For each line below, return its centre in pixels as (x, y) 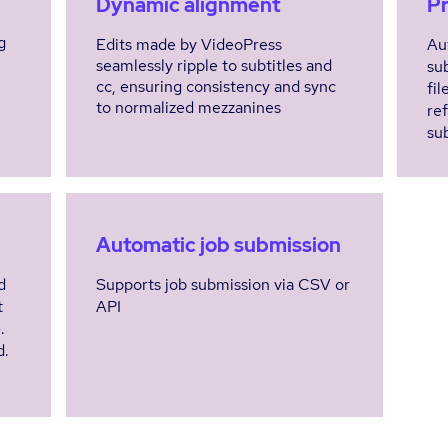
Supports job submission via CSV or (222, 284)
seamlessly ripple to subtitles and (213, 65)
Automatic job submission (218, 245)
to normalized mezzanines (188, 107)
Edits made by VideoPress (188, 44)
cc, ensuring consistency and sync (215, 86)
